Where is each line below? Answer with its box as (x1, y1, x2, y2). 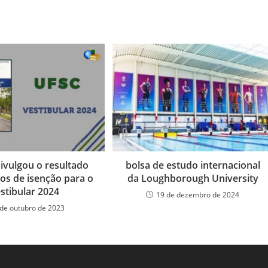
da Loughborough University (127, 171, 258, 185)
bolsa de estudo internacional (125, 158, 260, 172)
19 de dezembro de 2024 (156, 189, 240, 200)
